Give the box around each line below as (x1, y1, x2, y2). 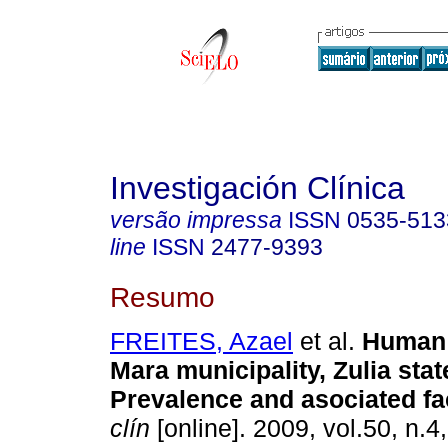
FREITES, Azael (110, 327, 293, 356)
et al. (293, 327, 355, 356)
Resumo (110, 280, 215, 313)
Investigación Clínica (110, 170, 405, 206)
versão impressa (110, 207, 282, 233)
